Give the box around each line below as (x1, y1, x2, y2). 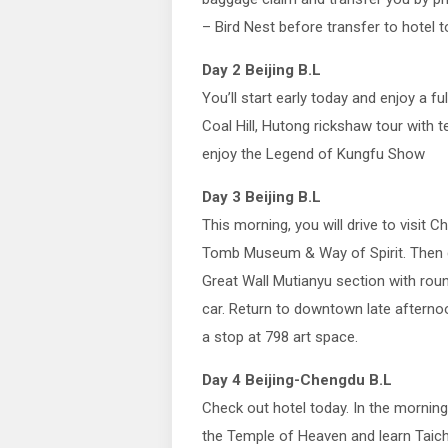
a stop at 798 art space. (202, 328, 358, 346)
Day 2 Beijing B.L (202, 61, 321, 79)
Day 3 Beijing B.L (202, 188, 321, 206)
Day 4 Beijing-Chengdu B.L (202, 371, 392, 389)
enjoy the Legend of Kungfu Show (202, 145, 425, 163)
